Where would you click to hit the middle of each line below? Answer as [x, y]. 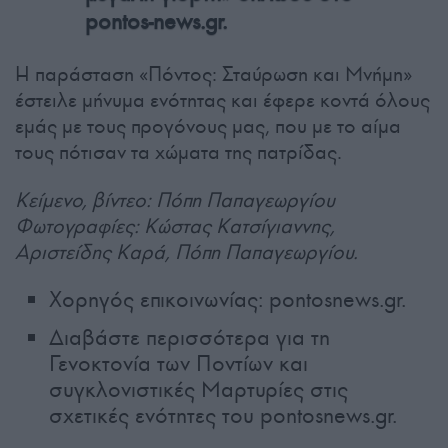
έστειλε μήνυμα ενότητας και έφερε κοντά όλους [222, 100]
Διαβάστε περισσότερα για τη [190, 338]
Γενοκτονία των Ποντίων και [179, 364]
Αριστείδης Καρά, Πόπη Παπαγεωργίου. [186, 252]
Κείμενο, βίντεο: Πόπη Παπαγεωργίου [175, 200]
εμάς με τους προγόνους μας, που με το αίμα [208, 126]
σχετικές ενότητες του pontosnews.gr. [223, 416]
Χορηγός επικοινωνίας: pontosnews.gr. [228, 300]
